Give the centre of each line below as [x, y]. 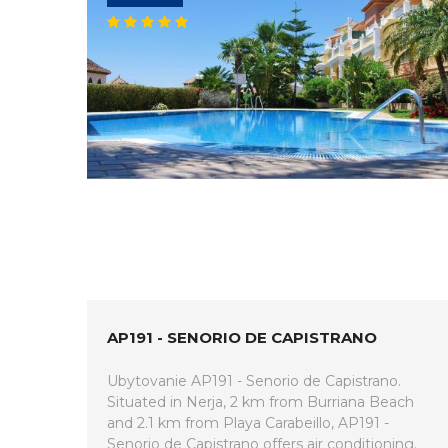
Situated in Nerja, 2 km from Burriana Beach [260, 402]
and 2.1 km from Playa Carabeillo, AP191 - [248, 423]
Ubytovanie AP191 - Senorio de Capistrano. [254, 381]
